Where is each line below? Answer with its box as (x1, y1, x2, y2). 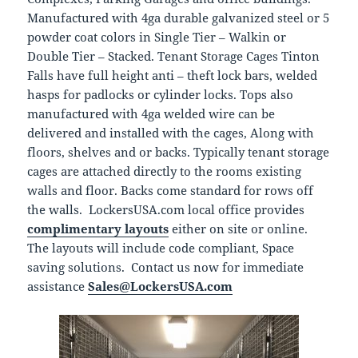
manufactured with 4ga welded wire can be (27, 105, 276, 122)
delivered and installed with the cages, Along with (27, 125, 315, 141)
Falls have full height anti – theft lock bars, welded (27, 67, 318, 84)
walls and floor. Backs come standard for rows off (27, 182, 314, 199)
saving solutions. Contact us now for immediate (27, 259, 304, 276)
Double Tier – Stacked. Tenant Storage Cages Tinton (27, 48, 320, 65)
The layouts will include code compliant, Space (27, 240, 295, 257)
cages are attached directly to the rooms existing (27, 163, 302, 180)
